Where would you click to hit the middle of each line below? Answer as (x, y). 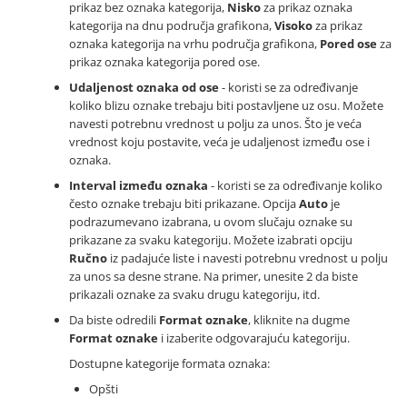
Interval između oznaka (139, 185)
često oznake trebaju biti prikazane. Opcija (184, 203)
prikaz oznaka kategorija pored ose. (164, 61)
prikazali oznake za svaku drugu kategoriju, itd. (194, 294)
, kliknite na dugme (299, 319)
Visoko (293, 25)
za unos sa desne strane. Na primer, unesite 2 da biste (213, 276)
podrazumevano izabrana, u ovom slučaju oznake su (211, 221)
